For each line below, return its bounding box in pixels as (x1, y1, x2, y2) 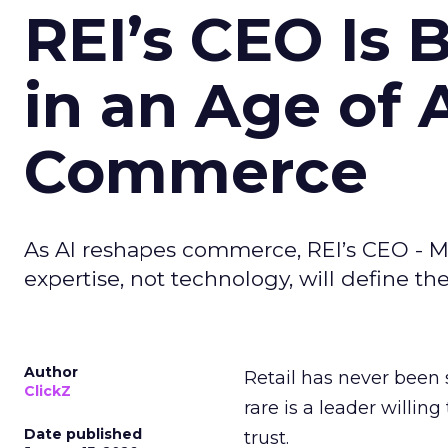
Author (24, 363, 78, 381)
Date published (24, 425, 142, 443)
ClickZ (24, 382, 71, 400)
